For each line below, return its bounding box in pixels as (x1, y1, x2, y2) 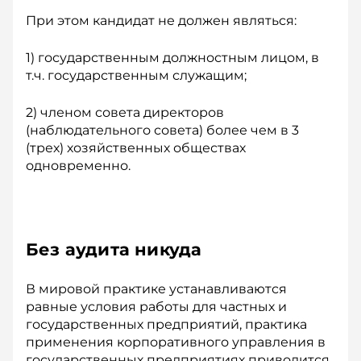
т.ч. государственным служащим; (26, 68, 247, 83)
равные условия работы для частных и (26, 299, 287, 314)
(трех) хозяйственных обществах (26, 140, 246, 156)
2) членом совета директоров (26, 105, 224, 120)
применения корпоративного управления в (26, 334, 326, 350)
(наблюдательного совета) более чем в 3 (26, 122, 299, 138)
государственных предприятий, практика (26, 317, 307, 332)
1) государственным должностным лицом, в (26, 50, 319, 65)
